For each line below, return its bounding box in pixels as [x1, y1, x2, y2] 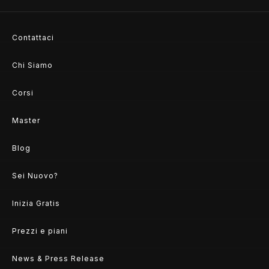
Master [12, 116, 40, 125]
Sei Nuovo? [12, 171, 58, 181]
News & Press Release [12, 254, 104, 264]
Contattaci [12, 33, 54, 43]
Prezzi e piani [12, 226, 68, 236]
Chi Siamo [12, 61, 53, 70]
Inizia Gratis [12, 199, 60, 208]
